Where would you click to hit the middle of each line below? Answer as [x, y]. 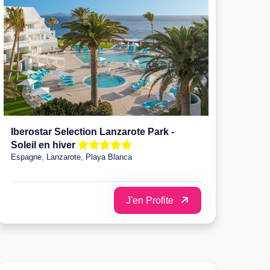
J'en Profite [151, 200]
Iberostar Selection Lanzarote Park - [93, 131]
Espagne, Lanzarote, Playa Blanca [71, 157]
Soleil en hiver [44, 145]
